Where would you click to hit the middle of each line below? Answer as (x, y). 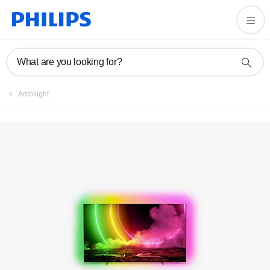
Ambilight (33, 94)
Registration (55, 23)
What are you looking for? (70, 62)
